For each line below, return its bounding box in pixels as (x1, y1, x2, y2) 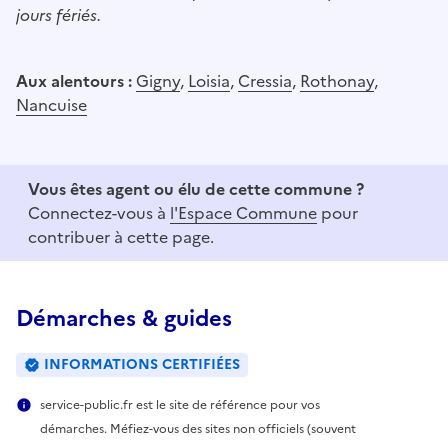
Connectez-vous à (28, 200, 170, 225)
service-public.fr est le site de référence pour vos (40, 395, 320, 414)
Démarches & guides (16, 301, 232, 335)
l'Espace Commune (170, 200, 317, 225)
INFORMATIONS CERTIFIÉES (44, 353, 240, 375)
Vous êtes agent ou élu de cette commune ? (28, 176, 364, 201)
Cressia (238, 68, 292, 93)
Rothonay (300, 68, 374, 93)
